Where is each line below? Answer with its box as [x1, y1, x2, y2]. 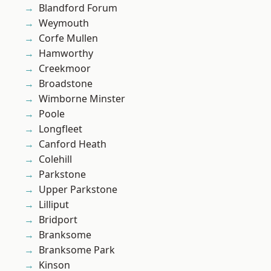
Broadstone [39, 77, 93, 91]
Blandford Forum [39, 1, 117, 15]
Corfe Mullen [39, 31, 98, 45]
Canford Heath [39, 137, 106, 151]
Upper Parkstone [39, 183, 117, 197]
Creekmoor [39, 62, 91, 76]
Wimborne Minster [39, 92, 125, 106]
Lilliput [39, 198, 69, 212]
